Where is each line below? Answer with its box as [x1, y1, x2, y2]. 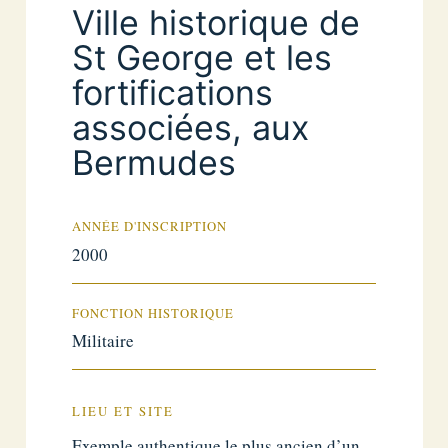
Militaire [72, 329, 135, 353]
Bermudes [72, 142, 237, 184]
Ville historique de [72, 2, 361, 44]
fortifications [72, 72, 274, 114]
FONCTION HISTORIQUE [72, 304, 235, 322]
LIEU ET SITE [72, 403, 175, 421]
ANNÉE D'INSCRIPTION [72, 218, 228, 236]
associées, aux [72, 107, 310, 149]
